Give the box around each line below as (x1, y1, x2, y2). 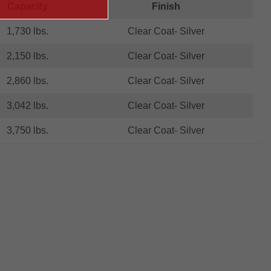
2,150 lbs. (6, 50, 48, 61)
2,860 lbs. (6, 75, 48, 86)
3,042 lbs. (6, 100, 48, 111)
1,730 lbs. (6, 25, 48, 36)
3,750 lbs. (6, 125, 48, 135)
